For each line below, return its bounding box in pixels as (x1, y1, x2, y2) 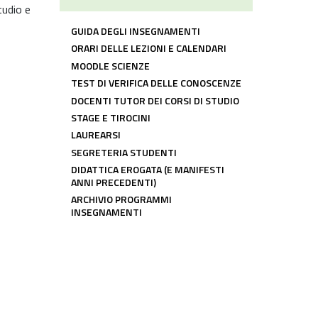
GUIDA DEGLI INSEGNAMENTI (71, 23, 200, 39)
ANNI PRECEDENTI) (71, 175, 156, 190)
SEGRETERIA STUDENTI (71, 144, 177, 160)
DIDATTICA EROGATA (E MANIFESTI (71, 162, 224, 177)
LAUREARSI (71, 127, 121, 143)
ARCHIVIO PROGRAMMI (71, 192, 172, 207)
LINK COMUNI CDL (59, 19, 148, 37)
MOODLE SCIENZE (71, 57, 150, 73)
